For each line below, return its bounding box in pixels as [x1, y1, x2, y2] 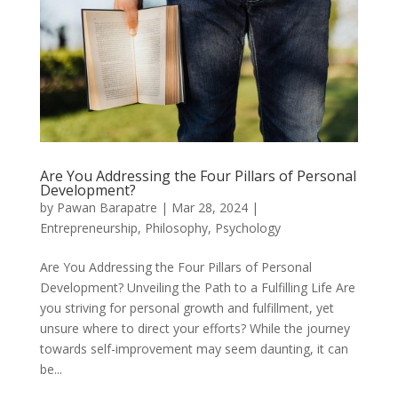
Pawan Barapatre [56, 198, 157, 216]
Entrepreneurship [39, 219, 138, 236]
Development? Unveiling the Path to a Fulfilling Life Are [39, 278, 355, 296]
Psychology [214, 219, 281, 236]
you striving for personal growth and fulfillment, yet [39, 298, 334, 316]
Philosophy [144, 219, 208, 236]
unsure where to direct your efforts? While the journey [39, 319, 350, 337]
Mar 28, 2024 [171, 198, 248, 216]
